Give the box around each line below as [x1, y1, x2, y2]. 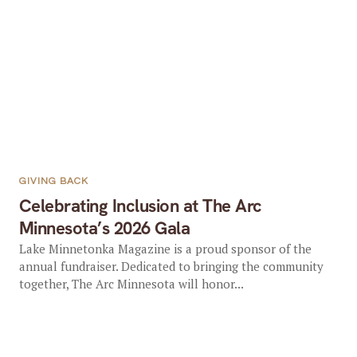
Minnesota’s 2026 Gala [18, 217, 190, 240]
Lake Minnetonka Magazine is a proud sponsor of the [18, 241, 312, 257]
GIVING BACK [18, 176, 88, 186]
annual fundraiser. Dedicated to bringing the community [18, 258, 324, 274]
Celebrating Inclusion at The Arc [18, 194, 262, 218]
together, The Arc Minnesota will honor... [18, 276, 244, 292]
